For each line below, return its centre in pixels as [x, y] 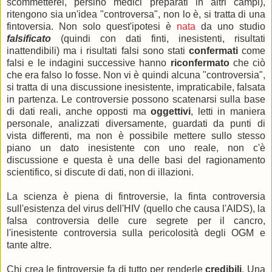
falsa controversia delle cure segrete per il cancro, [136, 221]
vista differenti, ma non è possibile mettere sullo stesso [136, 136]
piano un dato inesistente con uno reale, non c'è [136, 148]
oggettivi [171, 111]
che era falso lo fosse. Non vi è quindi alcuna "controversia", [136, 75]
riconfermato [202, 63]
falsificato [34, 39]
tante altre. [29, 245]
